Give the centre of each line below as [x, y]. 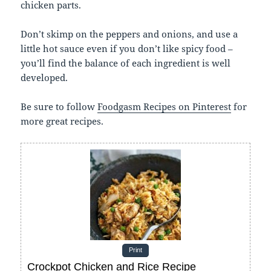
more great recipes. [62, 121]
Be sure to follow [59, 106]
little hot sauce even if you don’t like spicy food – [127, 48]
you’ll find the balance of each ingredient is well [126, 63]
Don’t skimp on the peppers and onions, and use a [129, 34]
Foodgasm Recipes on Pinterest [165, 106]
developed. [44, 77]
